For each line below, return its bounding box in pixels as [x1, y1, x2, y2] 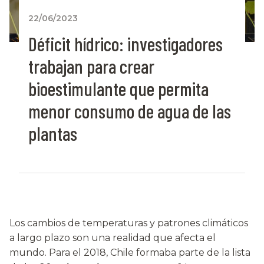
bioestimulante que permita [28, 77, 209, 100]
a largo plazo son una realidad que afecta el [9, 232, 216, 244]
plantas [28, 122, 77, 145]
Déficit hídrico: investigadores [28, 32, 223, 55]
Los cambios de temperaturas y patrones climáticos [9, 217, 248, 229]
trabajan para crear [28, 55, 154, 78]
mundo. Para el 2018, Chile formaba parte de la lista [9, 247, 250, 259]
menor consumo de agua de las [28, 100, 231, 123]
